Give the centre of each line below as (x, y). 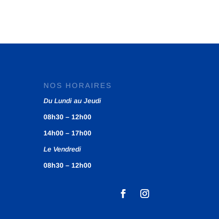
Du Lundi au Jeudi (73, 101)
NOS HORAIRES (78, 86)
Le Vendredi (63, 149)
